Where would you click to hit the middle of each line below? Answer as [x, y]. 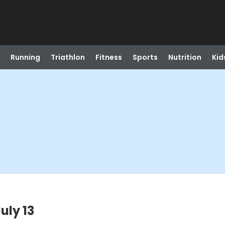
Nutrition [185, 57]
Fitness [108, 57]
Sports [145, 57]
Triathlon [68, 57]
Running [25, 57]
